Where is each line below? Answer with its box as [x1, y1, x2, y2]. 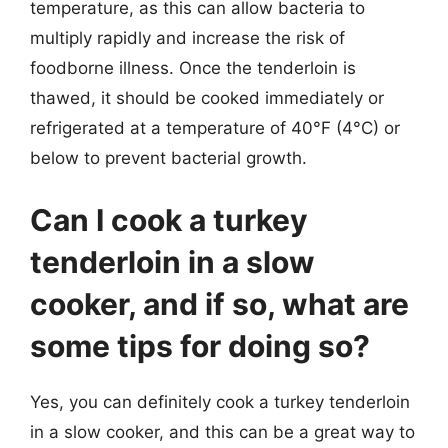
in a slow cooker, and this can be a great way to [30, 421, 415, 442]
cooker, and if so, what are [30, 285, 409, 322]
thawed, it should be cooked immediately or [30, 88, 384, 108]
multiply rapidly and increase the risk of [30, 28, 345, 48]
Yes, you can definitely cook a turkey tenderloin [30, 391, 410, 412]
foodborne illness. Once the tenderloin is [30, 58, 356, 78]
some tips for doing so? [30, 327, 370, 364]
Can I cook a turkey [30, 201, 308, 238]
